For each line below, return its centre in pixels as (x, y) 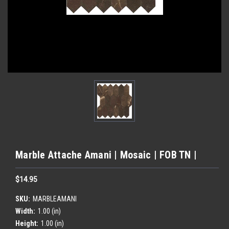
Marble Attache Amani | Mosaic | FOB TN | (106, 155)
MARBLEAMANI (54, 199)
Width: (25, 211)
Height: (27, 223)
